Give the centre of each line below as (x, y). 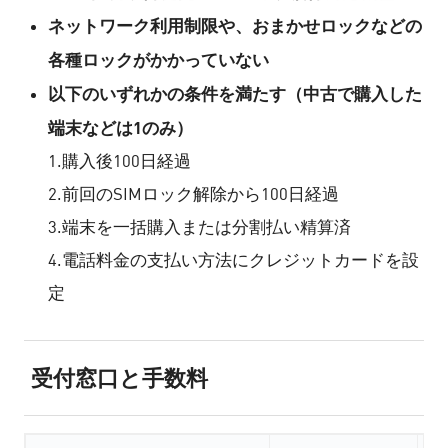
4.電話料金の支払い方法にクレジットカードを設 (233, 260)
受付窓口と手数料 (120, 377)
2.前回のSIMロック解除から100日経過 (193, 194)
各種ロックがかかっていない (158, 59)
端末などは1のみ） (120, 127)
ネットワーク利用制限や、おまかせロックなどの (234, 25)
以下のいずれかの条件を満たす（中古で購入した (234, 93)
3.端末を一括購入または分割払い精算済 (199, 227)
